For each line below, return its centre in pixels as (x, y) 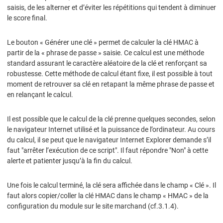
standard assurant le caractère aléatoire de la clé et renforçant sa (107, 63)
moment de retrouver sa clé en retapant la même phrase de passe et (111, 84)
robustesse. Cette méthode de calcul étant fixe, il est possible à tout (110, 73)
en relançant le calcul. (40, 94)
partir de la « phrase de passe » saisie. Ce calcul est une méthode (106, 53)
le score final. (27, 18)
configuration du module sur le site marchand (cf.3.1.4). (93, 206)
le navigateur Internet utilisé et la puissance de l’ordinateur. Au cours (111, 129)
